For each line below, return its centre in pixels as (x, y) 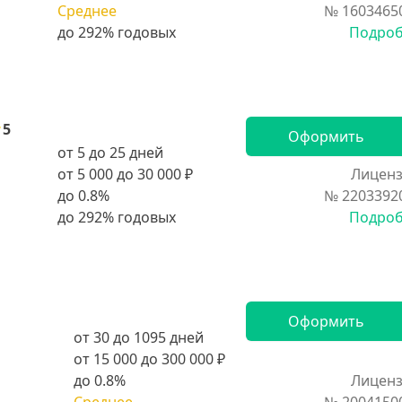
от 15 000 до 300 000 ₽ (149, 359)
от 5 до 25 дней (110, 153)
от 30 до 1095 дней (139, 337)
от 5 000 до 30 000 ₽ (125, 174)
